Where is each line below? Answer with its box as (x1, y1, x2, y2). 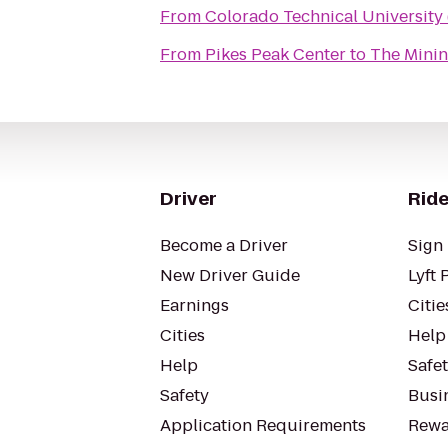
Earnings (160, 294, 229, 317)
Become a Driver (160, 234, 288, 257)
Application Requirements (160, 414, 366, 437)
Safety (160, 384, 209, 407)
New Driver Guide (160, 264, 300, 287)
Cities (160, 324, 205, 347)
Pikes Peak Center (205, 43, 346, 66)
